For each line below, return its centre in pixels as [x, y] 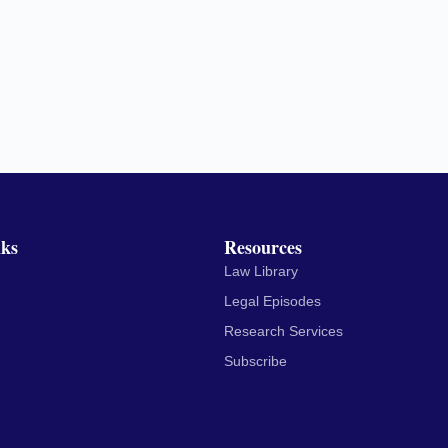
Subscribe [255, 361]
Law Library [260, 271]
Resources [262, 247]
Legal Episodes [272, 301]
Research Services [283, 331]
